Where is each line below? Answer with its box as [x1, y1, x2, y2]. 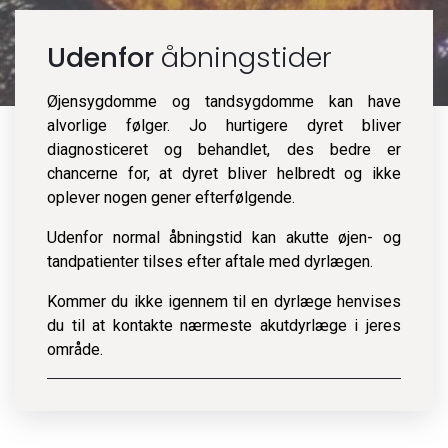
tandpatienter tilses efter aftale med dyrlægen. [47, 252, 373, 271]
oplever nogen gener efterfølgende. [47, 188, 295, 207]
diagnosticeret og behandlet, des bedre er [47, 140, 401, 159]
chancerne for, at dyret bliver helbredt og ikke [47, 164, 401, 183]
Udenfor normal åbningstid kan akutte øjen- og [47, 228, 401, 247]
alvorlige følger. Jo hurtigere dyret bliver [47, 116, 401, 135]
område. [47, 340, 103, 359]
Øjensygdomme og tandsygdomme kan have [47, 92, 401, 111]
